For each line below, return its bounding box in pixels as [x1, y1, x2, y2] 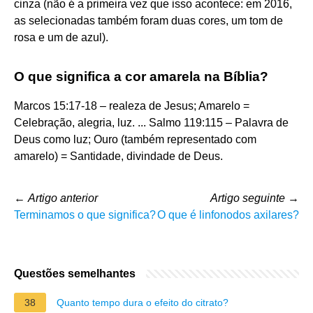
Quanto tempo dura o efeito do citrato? [57, 296, 228, 308]
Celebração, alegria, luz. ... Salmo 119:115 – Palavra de [14, 116, 289, 129]
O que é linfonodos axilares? [157, 208, 299, 221]
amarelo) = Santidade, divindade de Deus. [14, 150, 223, 162]
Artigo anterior [28, 191, 98, 204]
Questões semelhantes [14, 267, 136, 279]
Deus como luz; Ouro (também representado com [14, 133, 256, 145]
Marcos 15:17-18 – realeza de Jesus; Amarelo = [14, 99, 249, 112]
